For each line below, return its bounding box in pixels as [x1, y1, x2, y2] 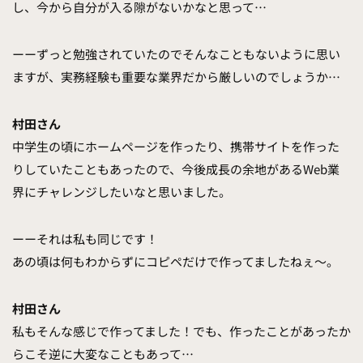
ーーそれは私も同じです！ [12, 230, 158, 248]
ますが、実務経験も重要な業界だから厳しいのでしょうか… [12, 68, 340, 86]
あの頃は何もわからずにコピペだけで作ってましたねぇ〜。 [12, 253, 339, 271]
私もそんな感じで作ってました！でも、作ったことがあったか [12, 322, 351, 340]
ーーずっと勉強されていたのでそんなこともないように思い [12, 45, 340, 63]
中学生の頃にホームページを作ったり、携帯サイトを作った [12, 138, 340, 156]
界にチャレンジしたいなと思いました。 [12, 183, 231, 201]
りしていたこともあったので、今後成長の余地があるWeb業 [12, 160, 340, 178]
